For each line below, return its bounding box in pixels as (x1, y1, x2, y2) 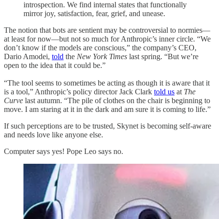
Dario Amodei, (4, 52, 52, 61)
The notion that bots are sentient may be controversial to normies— (4, 25, 210, 34)
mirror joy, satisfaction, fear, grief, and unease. (23, 9, 165, 18)
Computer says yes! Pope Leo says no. (4, 147, 123, 155)
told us (154, 87, 175, 96)
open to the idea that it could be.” (4, 61, 106, 69)
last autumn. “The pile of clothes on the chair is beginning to (25, 96, 210, 105)
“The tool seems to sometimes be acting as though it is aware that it (4, 78, 210, 87)
